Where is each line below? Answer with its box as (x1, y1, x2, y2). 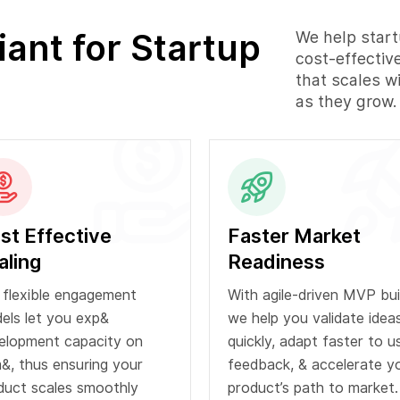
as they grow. (296, 92, 396, 112)
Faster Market (228, 224, 361, 248)
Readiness (228, 250, 325, 274)
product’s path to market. (228, 379, 398, 397)
